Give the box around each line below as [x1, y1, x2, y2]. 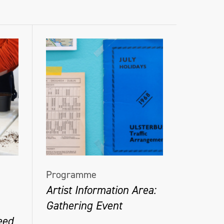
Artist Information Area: [45, 182, 156, 197]
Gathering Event [45, 197, 122, 213]
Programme [45, 167, 96, 181]
